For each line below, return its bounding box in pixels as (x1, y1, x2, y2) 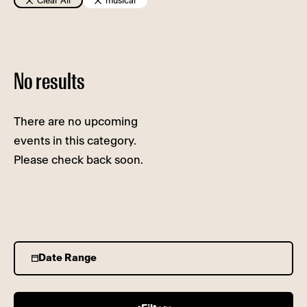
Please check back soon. (14, 154, 143, 167)
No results (14, 71, 85, 95)
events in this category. (14, 135, 136, 147)
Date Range (38, 253, 97, 264)
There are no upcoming (14, 116, 138, 128)
